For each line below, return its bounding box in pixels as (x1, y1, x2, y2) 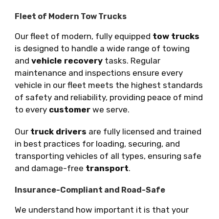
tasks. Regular (103, 55, 160, 66)
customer (49, 104, 90, 114)
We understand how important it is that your (15, 204, 189, 215)
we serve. (90, 104, 130, 114)
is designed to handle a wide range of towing (15, 43, 190, 53)
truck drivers (30, 126, 87, 136)
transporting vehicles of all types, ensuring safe (15, 151, 201, 161)
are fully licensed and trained (87, 126, 201, 136)
